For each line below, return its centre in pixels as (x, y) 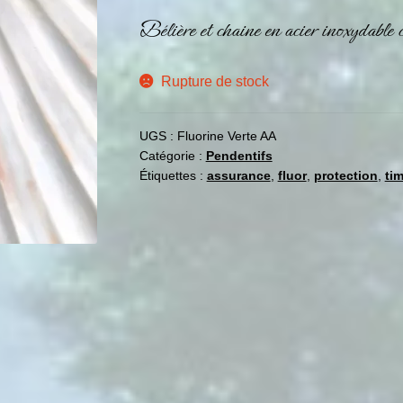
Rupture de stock (215, 81)
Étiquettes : (173, 176)
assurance (238, 176)
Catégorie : (172, 156)
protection (345, 176)
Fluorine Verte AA (226, 136)
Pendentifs (239, 156)
